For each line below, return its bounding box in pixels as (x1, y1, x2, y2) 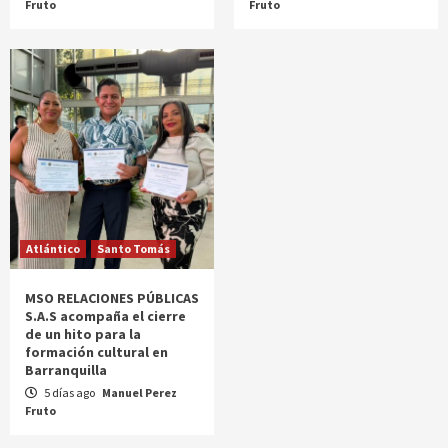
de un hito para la (25, 325, 141, 343)
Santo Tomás (97, 241, 170, 256)
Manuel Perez (102, 385, 177, 400)
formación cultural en (25, 343, 168, 361)
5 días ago (42, 385, 97, 400)
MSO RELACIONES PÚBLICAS (25, 289, 199, 307)
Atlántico (26, 241, 80, 256)
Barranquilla (25, 361, 107, 379)
